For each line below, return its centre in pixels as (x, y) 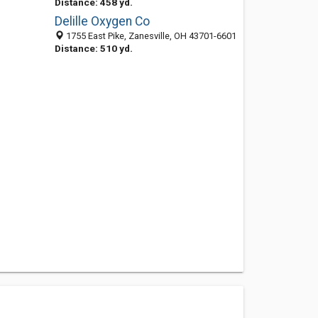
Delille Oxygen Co (102, 21)
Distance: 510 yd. (93, 48)
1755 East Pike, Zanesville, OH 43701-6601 (150, 36)
